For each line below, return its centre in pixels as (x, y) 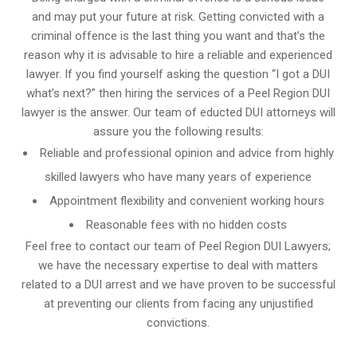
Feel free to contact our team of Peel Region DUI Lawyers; (178, 246)
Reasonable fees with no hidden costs (187, 224)
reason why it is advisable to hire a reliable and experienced (178, 55)
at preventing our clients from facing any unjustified (178, 303)
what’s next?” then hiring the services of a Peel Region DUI (178, 93)
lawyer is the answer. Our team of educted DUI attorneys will (178, 112)
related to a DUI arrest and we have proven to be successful (178, 284)
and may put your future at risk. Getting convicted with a (178, 16)
